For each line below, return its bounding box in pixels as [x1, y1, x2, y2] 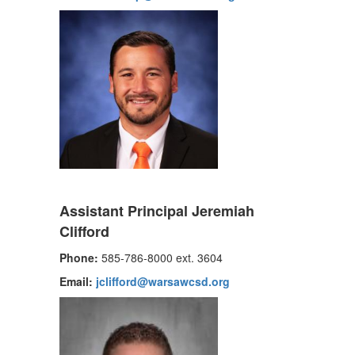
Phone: [59, 250, 98, 265]
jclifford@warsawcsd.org [96, 273, 230, 289]
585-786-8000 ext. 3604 [98, 250, 223, 265]
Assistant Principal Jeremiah [59, 200, 254, 221]
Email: [59, 273, 93, 289]
